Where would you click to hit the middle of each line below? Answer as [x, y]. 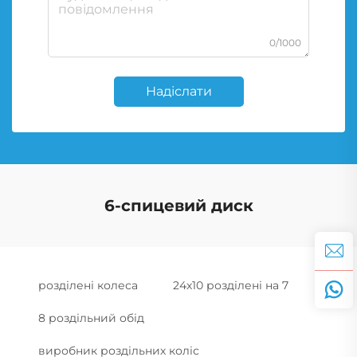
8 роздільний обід [91, 318]
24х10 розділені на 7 [231, 285]
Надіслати [178, 91]
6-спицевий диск [178, 205]
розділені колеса [88, 285]
